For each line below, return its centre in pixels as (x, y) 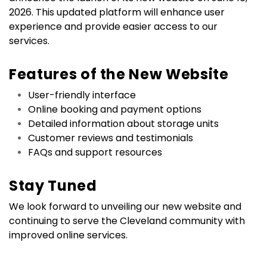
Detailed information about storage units (123, 124)
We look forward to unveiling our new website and (125, 207)
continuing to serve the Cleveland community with (127, 221)
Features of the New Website (119, 74)
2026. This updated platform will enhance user (117, 12)
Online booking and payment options (115, 109)
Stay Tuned (53, 186)
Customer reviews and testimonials (111, 138)
